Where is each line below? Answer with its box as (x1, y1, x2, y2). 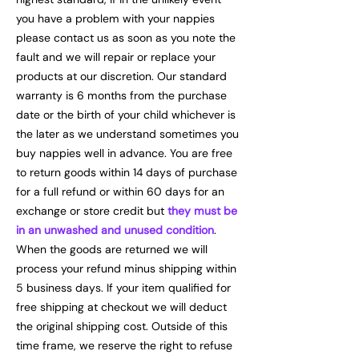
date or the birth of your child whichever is (16, 107, 236, 122)
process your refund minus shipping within (16, 260, 236, 276)
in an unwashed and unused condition (16, 222, 214, 237)
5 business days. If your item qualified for (16, 280, 231, 295)
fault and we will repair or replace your (16, 49, 216, 64)
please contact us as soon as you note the (16, 30, 236, 45)
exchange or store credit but (16, 203, 167, 218)
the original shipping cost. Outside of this (16, 318, 228, 333)
